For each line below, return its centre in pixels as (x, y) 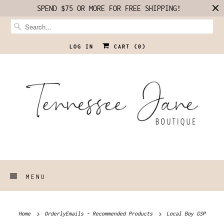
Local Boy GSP (184, 213)
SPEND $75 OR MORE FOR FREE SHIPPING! (109, 8)
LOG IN (81, 46)
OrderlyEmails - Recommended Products (100, 213)
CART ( (124, 46)
